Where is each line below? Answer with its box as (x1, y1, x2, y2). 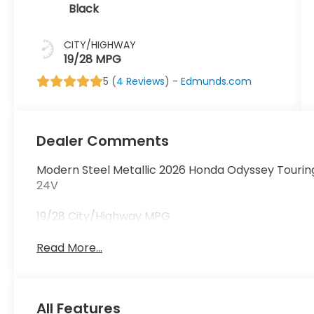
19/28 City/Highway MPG (36, 208, 171, 225)
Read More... (36, 240, 103, 257)
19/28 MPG (64, 51, 122, 68)
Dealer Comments (36, 131, 170, 151)
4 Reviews (116, 74, 165, 89)
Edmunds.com (181, 74, 252, 89)
